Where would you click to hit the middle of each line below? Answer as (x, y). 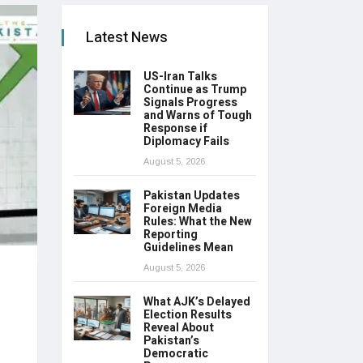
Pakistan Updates (192, 196)
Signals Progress (190, 103)
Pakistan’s (171, 341)
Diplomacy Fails (188, 142)
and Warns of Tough (198, 116)
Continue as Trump (195, 90)
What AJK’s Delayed (197, 302)
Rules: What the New (198, 222)
